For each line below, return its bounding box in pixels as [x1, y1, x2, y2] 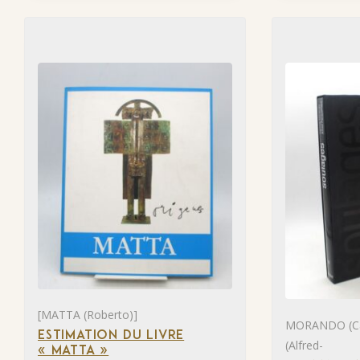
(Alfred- [285, 337, 323, 353]
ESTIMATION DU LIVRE [38, 329, 185, 342]
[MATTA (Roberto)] [38, 306, 137, 322]
